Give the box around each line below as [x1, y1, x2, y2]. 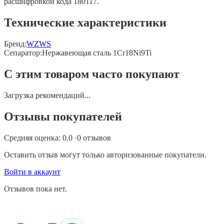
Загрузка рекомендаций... [4, 91, 90, 100]
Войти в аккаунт [4, 167, 60, 176]
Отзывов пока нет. [4, 184, 67, 193]
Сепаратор [4, 48, 40, 57]
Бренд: [4, 39, 26, 48]
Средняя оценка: [4, 133, 62, 142]
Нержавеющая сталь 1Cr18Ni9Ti [42, 48, 151, 57]
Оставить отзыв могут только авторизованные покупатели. [4, 150, 206, 159]
